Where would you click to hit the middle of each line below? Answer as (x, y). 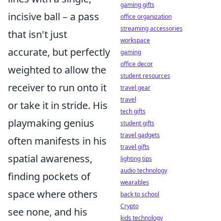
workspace (135, 40)
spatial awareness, (50, 159)
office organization (146, 17)
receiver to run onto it (57, 88)
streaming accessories (151, 28)
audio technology (144, 170)
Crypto (129, 206)
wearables (135, 182)
